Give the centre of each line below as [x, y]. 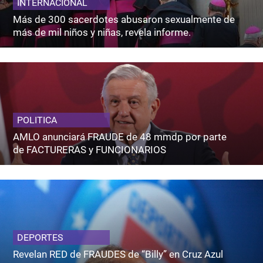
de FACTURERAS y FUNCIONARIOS [90, 150]
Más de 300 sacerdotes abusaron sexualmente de [124, 20]
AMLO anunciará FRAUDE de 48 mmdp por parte [120, 137]
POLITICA [37, 120]
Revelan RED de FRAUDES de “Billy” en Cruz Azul [118, 254]
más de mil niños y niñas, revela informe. [102, 33]
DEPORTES [41, 238]
